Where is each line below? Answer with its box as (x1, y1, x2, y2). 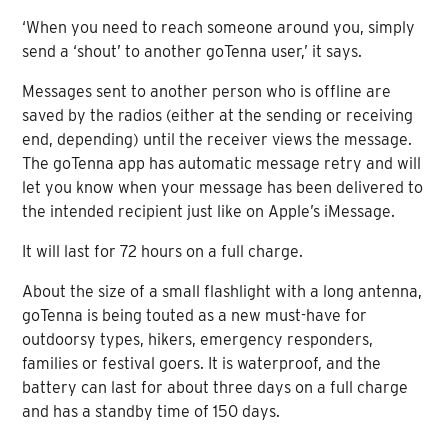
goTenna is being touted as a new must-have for (22, 305, 368, 325)
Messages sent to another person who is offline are (22, 81, 392, 101)
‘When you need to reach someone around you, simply (22, 17, 416, 37)
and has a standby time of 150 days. (22, 401, 281, 421)
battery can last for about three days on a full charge (22, 377, 409, 397)
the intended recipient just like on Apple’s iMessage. (22, 201, 396, 221)
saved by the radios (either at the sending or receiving (22, 105, 414, 125)
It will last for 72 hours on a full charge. (22, 241, 304, 261)
